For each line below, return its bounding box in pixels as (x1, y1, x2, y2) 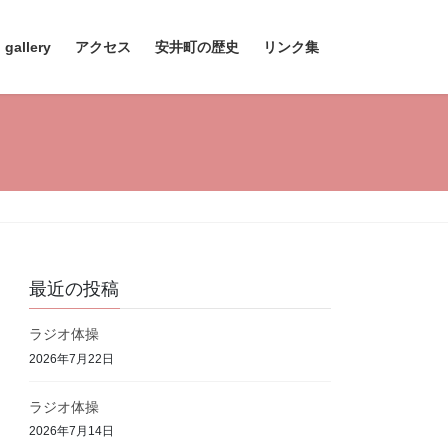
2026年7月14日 (29, 424, 115, 439)
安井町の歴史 (155, 39, 239, 55)
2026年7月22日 (29, 351, 115, 366)
